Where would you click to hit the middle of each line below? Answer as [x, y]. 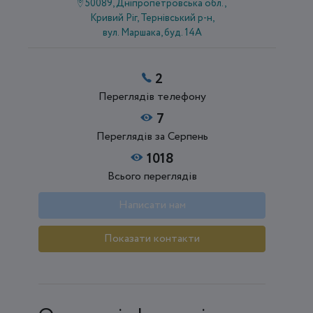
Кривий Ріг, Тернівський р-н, [152, 18]
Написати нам [152, 205]
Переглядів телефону [152, 96]
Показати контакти [152, 238]
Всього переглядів [152, 176]
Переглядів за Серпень [152, 136]
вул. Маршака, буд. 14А [152, 32]
